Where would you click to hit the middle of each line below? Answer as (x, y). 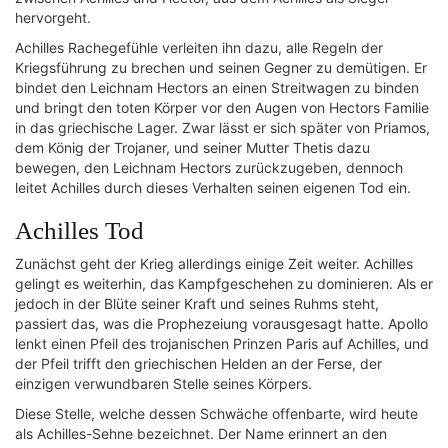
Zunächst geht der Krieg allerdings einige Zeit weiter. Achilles (214, 263)
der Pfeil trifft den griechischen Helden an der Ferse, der (198, 363)
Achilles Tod (79, 230)
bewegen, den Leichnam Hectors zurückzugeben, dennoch (209, 167)
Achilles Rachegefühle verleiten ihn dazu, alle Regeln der (199, 47)
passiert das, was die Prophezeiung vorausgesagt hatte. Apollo (221, 323)
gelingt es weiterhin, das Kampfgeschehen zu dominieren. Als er (224, 283)
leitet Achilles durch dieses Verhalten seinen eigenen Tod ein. (213, 187)
